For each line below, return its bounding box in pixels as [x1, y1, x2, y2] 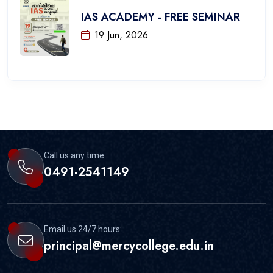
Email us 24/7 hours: [44, 224, 122, 234]
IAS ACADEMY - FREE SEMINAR [81, 9, 240, 25]
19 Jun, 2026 [94, 27, 148, 42]
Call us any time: [44, 150, 106, 160]
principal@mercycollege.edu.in [44, 236, 214, 255]
